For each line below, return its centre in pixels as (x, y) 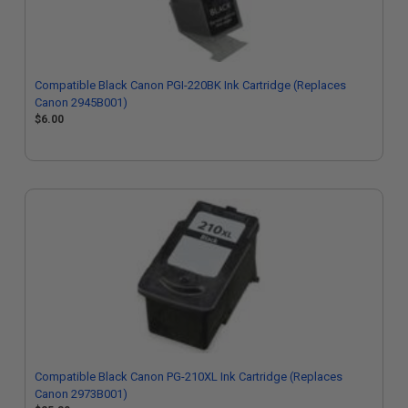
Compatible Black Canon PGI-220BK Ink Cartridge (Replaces (190, 85)
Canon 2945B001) (81, 102)
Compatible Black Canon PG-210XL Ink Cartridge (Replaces (189, 377)
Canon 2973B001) (81, 394)
